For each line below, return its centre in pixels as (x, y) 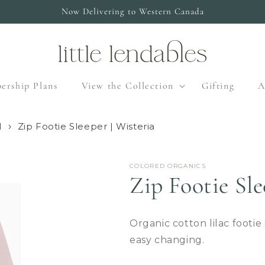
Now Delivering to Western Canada (132, 11)
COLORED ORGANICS (168, 166)
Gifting (218, 85)
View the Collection (127, 85)
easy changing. (167, 240)
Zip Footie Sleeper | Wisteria (86, 126)
